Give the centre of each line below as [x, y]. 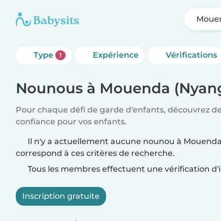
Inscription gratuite [61, 196]
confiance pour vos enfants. [71, 122]
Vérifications [191, 55]
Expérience [115, 55]
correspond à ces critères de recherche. [95, 153]
